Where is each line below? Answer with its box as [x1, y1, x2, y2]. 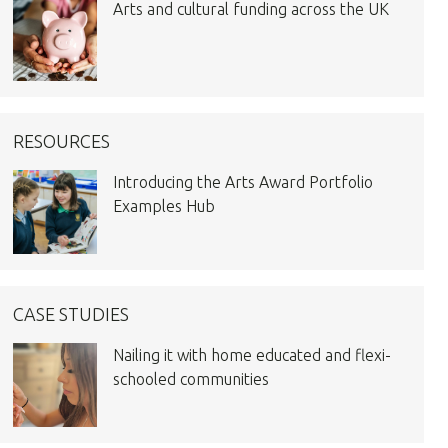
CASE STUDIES [13, 304, 130, 324]
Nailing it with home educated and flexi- [113, 346, 392, 364]
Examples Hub [113, 197, 216, 215]
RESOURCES [13, 131, 111, 151]
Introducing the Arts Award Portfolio [113, 173, 374, 191]
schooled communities [113, 370, 270, 388]
